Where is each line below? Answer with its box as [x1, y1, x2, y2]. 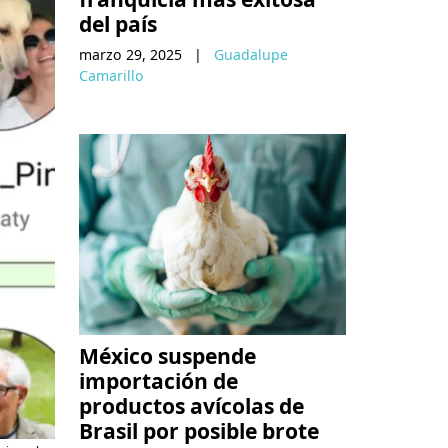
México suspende [79, 340, 256, 370]
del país [79, 9, 157, 39]
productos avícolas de [79, 390, 304, 420]
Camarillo [79, 66, 144, 86]
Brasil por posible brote [79, 415, 319, 445]
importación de [79, 365, 238, 395]
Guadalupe [214, 45, 288, 65]
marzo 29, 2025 [79, 45, 182, 65]
